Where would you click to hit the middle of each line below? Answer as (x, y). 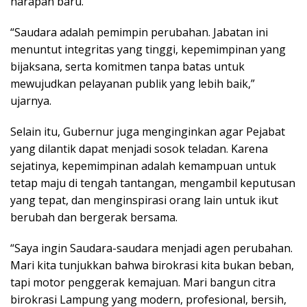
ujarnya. (31, 100)
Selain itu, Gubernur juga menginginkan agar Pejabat (148, 131)
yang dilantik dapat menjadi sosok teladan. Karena (139, 148)
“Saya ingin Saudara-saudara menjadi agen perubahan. (151, 248)
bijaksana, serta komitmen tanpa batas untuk (127, 66)
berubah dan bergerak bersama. (94, 217)
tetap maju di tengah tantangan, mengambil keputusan (153, 183)
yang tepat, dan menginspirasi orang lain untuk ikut (144, 200)
